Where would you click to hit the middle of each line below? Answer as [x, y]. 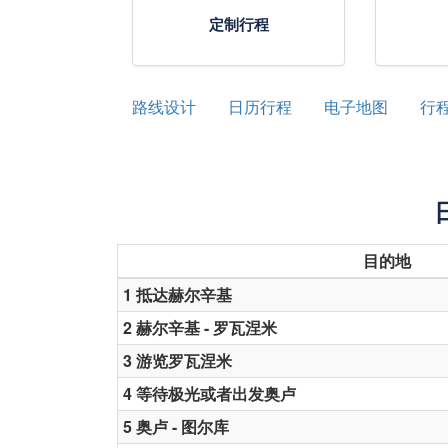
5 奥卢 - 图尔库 [176, 426]
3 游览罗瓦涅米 [177, 360]
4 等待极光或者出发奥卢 [209, 393]
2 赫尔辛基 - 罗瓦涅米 [200, 327]
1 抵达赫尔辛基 [177, 294]
